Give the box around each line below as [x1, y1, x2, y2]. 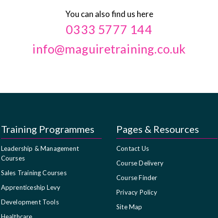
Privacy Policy [116, 188, 157, 196]
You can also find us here [65, 8, 153, 19]
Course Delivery [116, 159, 163, 167]
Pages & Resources [116, 123, 199, 135]
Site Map [116, 202, 143, 211]
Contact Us [116, 144, 149, 152]
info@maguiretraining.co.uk [32, 41, 186, 56]
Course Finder [116, 173, 158, 182]
